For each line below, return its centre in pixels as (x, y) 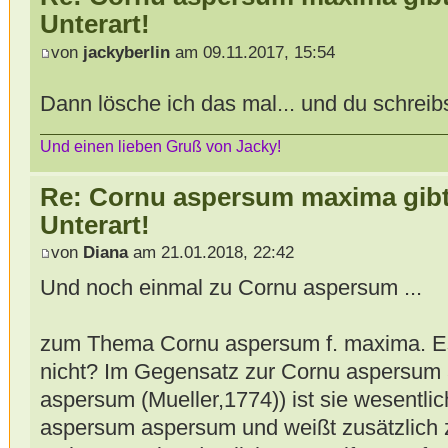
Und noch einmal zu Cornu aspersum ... (230, 288)
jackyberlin (126, 52)
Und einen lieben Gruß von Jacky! (160, 146)
